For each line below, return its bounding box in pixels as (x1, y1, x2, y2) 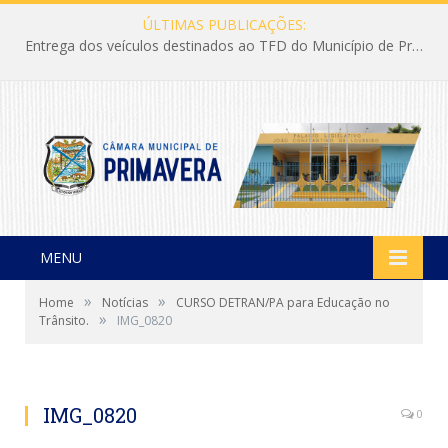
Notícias (102, 293, 148, 311)
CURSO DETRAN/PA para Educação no (176, 293, 390, 311)
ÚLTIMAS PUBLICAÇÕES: (142, 15, 306, 34)
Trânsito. (39, 311, 89, 329)
